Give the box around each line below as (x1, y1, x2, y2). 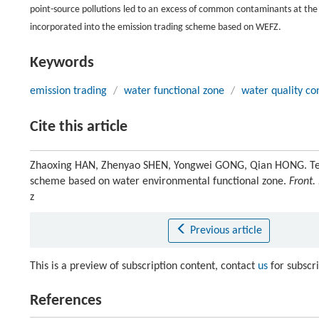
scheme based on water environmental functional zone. (30, 176, 289, 187)
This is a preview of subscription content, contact (30, 261, 258, 272)
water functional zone (124, 85, 224, 97)
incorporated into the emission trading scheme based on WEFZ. (30, 22, 281, 33)
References (30, 293, 102, 309)
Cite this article (30, 119, 127, 135)
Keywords (30, 55, 94, 71)
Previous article (189, 225, 262, 236)
